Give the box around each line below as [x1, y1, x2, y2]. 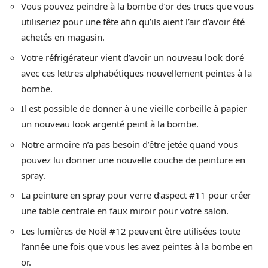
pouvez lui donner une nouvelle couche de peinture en [21, 153, 245, 166]
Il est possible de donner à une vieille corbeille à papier [21, 102, 247, 115]
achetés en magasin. [21, 31, 105, 44]
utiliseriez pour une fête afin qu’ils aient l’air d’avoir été [21, 16, 245, 28]
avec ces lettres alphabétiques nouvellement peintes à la [21, 66, 252, 79]
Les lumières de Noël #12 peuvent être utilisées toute [21, 224, 240, 237]
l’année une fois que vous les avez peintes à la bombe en [21, 240, 253, 252]
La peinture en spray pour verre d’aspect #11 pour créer [21, 189, 251, 202]
